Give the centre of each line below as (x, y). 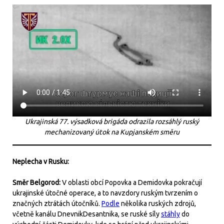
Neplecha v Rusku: (41, 161)
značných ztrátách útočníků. (57, 203)
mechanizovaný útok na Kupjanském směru (112, 132)
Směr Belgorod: (37, 182)
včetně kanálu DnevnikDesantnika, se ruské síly (87, 214)
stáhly (170, 214)
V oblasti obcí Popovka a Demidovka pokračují (132, 182)
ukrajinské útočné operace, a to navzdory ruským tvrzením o (105, 193)
